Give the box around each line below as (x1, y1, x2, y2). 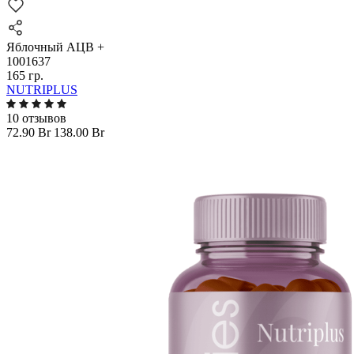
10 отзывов (6, 111, 66, 125)
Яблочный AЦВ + (6, 40, 104, 54)
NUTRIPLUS (6, 83, 77, 96)
